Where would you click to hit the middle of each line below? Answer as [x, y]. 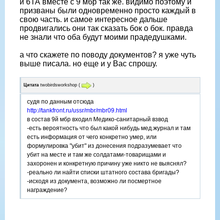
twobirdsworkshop [59, 85]
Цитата [31, 85]
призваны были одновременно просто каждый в [108, 11]
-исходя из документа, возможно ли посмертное [94, 181]
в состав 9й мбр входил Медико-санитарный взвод [97, 119]
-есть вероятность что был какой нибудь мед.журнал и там [109, 128]
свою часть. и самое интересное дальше [94, 20]
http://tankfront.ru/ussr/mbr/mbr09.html [77, 110]
